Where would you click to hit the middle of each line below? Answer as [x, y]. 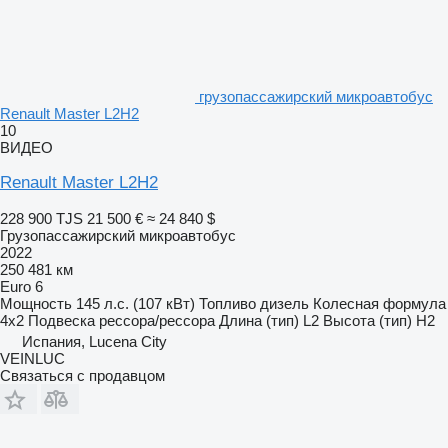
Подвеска [61, 320]
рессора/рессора [157, 320]
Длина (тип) [259, 320]
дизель [284, 303]
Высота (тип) [367, 320]
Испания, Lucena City [94, 341]
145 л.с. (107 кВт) [135, 303]
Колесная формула [379, 303]
